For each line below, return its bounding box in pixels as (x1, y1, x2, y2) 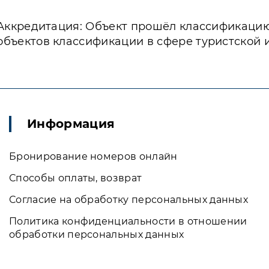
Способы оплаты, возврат (9, 172, 142, 184)
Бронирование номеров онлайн (9, 151, 178, 162)
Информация (27, 116, 115, 131)
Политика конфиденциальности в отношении (9, 216, 247, 227)
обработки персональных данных (9, 229, 184, 240)
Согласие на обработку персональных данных (9, 194, 249, 205)
